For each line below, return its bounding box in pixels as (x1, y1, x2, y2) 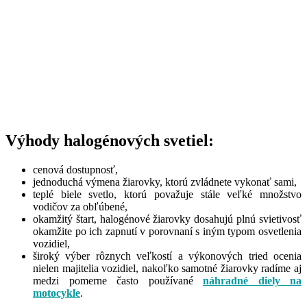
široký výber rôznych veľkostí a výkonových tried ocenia (33, 250, 302, 262)
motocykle (33, 287, 80, 299)
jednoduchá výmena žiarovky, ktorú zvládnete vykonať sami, (33, 176, 297, 188)
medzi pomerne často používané (33, 275, 203, 287)
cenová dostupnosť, (33, 164, 118, 176)
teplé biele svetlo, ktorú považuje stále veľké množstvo (33, 188, 302, 201)
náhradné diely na (203, 275, 302, 287)
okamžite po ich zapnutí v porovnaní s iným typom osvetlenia (33, 225, 302, 238)
